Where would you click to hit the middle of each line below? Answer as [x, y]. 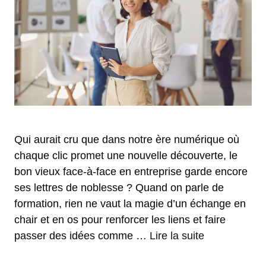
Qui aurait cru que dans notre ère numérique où [127, 140]
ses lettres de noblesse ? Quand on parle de [119, 188]
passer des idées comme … [82, 236]
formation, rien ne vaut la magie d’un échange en [130, 204]
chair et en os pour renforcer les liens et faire [120, 220]
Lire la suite [177, 236]
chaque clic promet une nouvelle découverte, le [126, 156]
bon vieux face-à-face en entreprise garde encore [131, 172]
